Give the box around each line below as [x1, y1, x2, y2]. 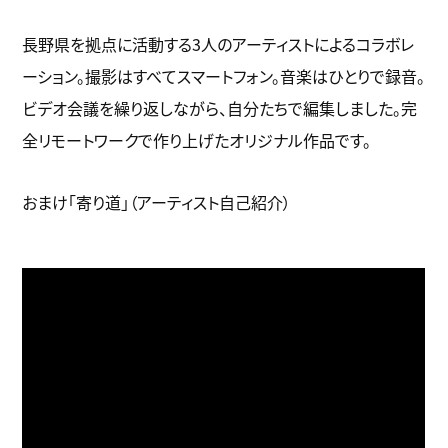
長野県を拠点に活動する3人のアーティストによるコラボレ [22, 31, 415, 56]
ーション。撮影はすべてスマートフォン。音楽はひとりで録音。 [22, 63, 426, 88]
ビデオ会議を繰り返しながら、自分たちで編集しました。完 [22, 95, 418, 120]
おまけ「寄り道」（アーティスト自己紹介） [22, 189, 292, 214]
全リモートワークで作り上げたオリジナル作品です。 [22, 127, 372, 152]
